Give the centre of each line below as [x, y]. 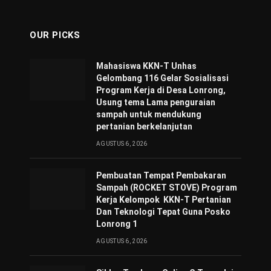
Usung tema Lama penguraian [156, 102]
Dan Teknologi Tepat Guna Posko [163, 212]
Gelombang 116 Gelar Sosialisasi [162, 78]
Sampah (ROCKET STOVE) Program [167, 188]
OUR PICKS [55, 35]
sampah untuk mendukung [149, 114]
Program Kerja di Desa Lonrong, [161, 90]
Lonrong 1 [117, 224]
